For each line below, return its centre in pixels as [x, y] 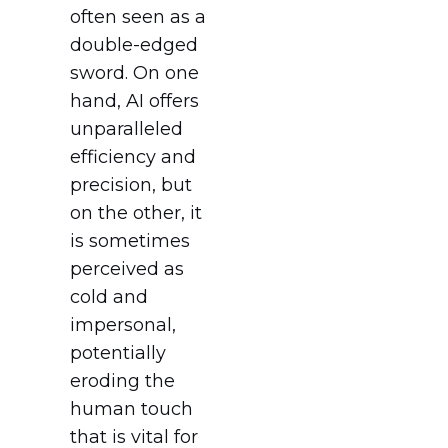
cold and [109, 297]
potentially [118, 353]
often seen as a [138, 17]
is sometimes [130, 241]
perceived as [127, 269]
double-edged [134, 45]
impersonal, [123, 325]
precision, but [131, 185]
